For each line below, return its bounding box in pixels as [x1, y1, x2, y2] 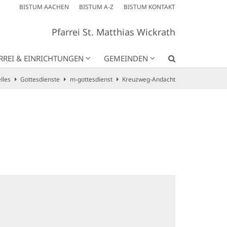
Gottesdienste [20, 74, 60, 84]
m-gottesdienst [69, 74, 112, 84]
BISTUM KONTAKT [124, 3, 175, 11]
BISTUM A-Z [79, 3, 113, 11]
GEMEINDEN [104, 53, 148, 63]
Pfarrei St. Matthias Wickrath [52, 26, 175, 39]
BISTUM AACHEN [19, 3, 69, 11]
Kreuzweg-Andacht [122, 74, 175, 84]
